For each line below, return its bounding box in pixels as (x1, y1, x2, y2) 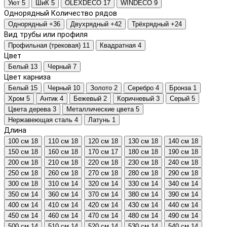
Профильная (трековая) (8, 42, 81, 50)
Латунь (88, 116, 110, 124)
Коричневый (117, 95, 154, 103)
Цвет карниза (4, 73, 51, 82)
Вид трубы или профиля (4, 30, 88, 40)
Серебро (128, 84, 154, 92)
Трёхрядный (132, 20, 169, 28)
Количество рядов (51, 9, 117, 18)
